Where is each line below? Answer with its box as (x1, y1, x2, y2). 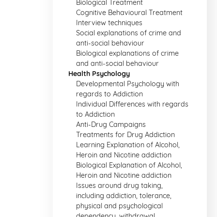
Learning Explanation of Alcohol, (76, 140, 180, 149)
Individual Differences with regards (76, 100, 188, 108)
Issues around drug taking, (76, 181, 163, 190)
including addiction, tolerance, (76, 191, 171, 200)
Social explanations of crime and (76, 29, 181, 37)
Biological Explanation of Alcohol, (76, 161, 182, 170)
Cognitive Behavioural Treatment (76, 8, 183, 17)
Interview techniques (76, 18, 142, 27)
